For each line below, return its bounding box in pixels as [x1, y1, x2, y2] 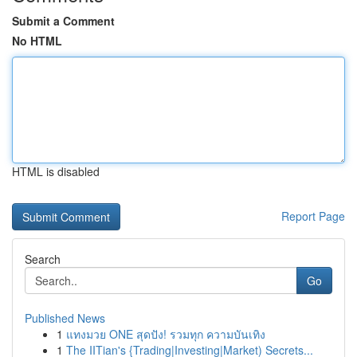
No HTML [12, 33, 62, 49]
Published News [25, 310, 105, 326]
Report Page [281, 208, 345, 224]
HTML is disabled [12, 163, 100, 179]
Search [25, 251, 61, 267]
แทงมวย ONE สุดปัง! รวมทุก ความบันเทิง [66, 326, 265, 342]
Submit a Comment [12, 13, 115, 29]
